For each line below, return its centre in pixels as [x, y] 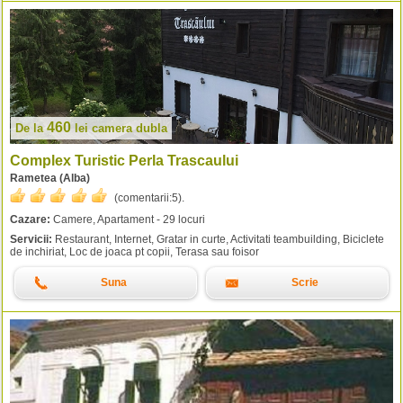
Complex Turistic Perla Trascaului [124, 160]
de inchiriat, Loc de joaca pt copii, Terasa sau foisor [134, 252]
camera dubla [130, 129]
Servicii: [31, 240]
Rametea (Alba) [50, 179]
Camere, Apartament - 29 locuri [128, 220]
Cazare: [30, 220]
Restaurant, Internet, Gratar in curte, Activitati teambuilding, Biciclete [218, 240]
